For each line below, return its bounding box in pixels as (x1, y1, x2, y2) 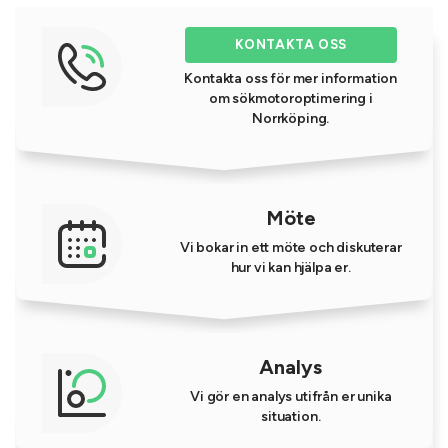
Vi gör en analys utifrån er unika (190, 388, 392, 405)
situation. (261, 408, 321, 425)
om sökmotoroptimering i (208, 90, 373, 107)
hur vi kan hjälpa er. (230, 259, 351, 276)
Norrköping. (252, 110, 330, 127)
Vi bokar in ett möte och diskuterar (179, 239, 402, 256)
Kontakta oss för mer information (184, 70, 398, 87)
